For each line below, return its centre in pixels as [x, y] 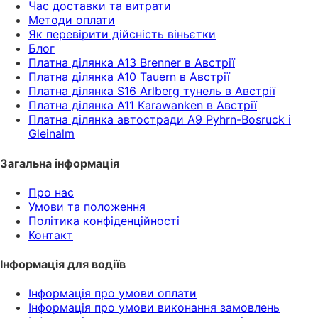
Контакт [51, 235]
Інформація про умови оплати [113, 294]
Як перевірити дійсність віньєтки [122, 34]
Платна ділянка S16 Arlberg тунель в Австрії [152, 91]
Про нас [51, 192]
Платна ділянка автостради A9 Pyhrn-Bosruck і [160, 120]
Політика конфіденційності [104, 220]
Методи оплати [72, 20]
